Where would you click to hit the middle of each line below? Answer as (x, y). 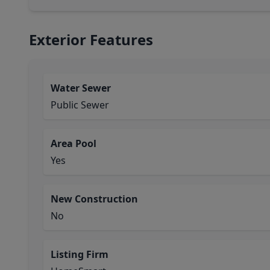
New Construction (94, 199)
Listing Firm (80, 254)
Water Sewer (81, 88)
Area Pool (74, 143)
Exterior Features (91, 39)
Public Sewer (80, 105)
